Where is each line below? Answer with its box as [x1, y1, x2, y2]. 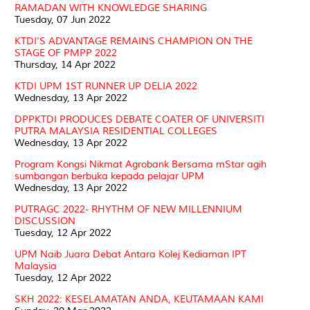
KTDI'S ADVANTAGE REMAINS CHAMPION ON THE [15, 35, 253, 47]
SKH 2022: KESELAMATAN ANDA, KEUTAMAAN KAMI [15, 293, 264, 305]
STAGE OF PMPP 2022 [15, 46, 117, 59]
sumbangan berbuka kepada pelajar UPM [15, 170, 204, 182]
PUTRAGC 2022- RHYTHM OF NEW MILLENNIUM [15, 203, 242, 215]
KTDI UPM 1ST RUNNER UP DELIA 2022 [15, 80, 197, 92]
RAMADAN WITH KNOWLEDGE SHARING [15, 1, 207, 14]
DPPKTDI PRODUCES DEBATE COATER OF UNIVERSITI [15, 113, 264, 125]
